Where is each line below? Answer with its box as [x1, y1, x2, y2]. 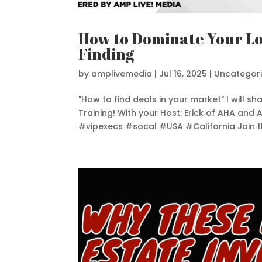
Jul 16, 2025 [159, 67, 208, 80]
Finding [78, 43, 135, 64]
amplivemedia [91, 67, 153, 80]
